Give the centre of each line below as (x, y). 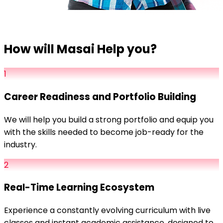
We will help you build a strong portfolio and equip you (109, 119)
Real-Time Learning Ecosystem (79, 188)
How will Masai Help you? (80, 49)
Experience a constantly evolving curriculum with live (107, 210)
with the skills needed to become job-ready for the (104, 132)
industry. (20, 144)
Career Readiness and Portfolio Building (100, 97)
